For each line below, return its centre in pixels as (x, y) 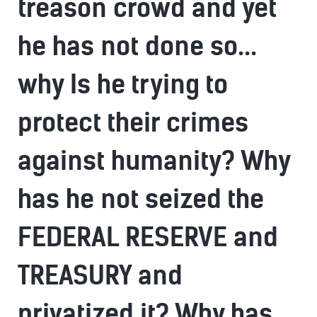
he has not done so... (137, 46)
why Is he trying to (123, 85)
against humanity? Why (154, 161)
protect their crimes (133, 123)
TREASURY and (100, 276)
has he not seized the (141, 199)
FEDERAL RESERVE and (148, 237)
